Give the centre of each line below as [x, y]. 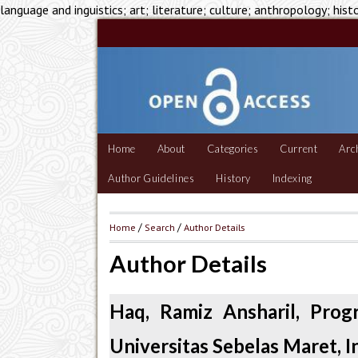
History [233, 179]
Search [160, 227]
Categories [233, 149]
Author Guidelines [151, 179]
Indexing [292, 179]
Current [298, 149]
